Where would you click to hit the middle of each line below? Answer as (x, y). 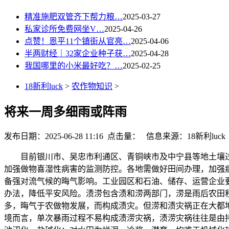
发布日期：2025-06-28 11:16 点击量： (72, 136)
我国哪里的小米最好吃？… (74, 65)
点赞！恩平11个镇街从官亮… (78, 41)
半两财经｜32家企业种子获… (78, 53)
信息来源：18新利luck (183, 136)
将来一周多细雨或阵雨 (65, 112)
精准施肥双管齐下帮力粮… (74, 16)
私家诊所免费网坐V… (64, 29)
